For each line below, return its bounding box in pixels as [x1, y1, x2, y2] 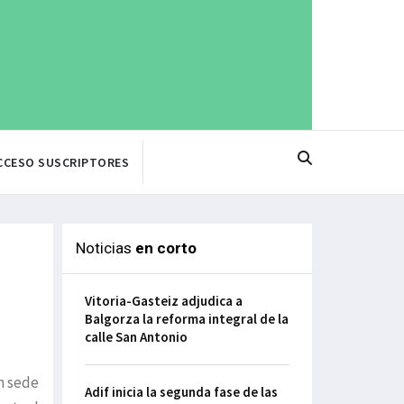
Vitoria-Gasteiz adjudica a [84, 292, 243, 310]
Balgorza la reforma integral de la [84, 310, 289, 328]
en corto [134, 239, 197, 258]
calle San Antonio [84, 328, 188, 346]
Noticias [75, 239, 135, 258]
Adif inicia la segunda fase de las [84, 383, 278, 401]
